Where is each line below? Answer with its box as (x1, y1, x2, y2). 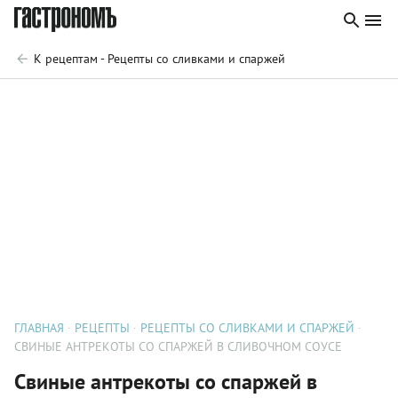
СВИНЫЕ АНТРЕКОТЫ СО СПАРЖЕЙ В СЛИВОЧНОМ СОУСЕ (14, 338, 342, 354)
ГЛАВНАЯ (14, 320, 64, 336)
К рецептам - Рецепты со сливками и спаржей (34, 51, 285, 67)
